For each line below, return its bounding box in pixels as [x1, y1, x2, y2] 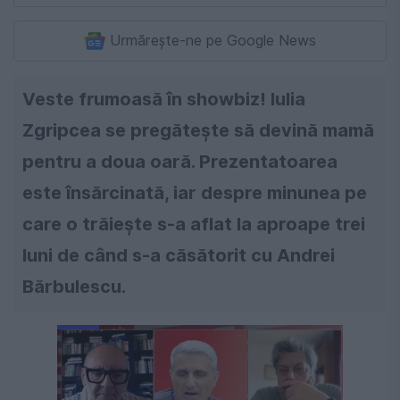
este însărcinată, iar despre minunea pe [22, 182, 367, 204]
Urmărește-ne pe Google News [110, 32, 316, 50]
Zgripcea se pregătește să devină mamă [22, 120, 374, 142]
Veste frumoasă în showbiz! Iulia [22, 88, 305, 111]
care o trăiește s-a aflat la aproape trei [22, 213, 365, 236]
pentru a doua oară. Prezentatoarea [22, 151, 337, 173]
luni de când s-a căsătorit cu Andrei [22, 245, 335, 267]
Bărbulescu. [22, 276, 126, 298]
